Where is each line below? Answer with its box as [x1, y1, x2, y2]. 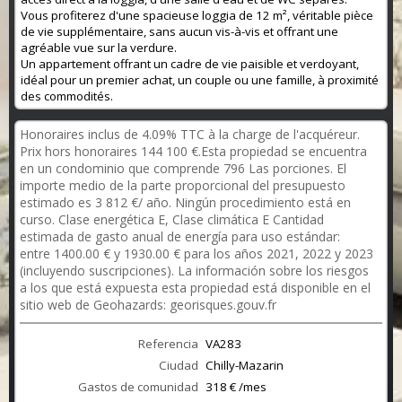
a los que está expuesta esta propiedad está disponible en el [20, 279, 371, 297]
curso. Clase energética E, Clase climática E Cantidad [20, 211, 324, 229]
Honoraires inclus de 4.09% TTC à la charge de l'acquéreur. [20, 126, 360, 144]
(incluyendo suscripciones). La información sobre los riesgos [20, 262, 369, 280]
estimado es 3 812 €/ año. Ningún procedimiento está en [20, 194, 351, 212]
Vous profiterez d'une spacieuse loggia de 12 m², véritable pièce [21, 7, 373, 24]
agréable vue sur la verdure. [21, 39, 177, 57]
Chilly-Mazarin [205, 357, 284, 374]
